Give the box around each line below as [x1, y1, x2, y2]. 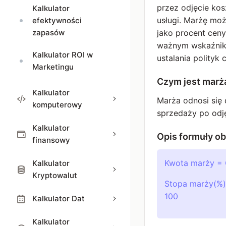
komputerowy [32, 100, 82, 109]
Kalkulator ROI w [32, 50, 93, 60]
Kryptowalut [32, 171, 77, 180]
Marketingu [32, 62, 74, 72]
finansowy [32, 135, 70, 145]
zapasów [32, 28, 65, 37]
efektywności [32, 16, 82, 25]
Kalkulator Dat [32, 194, 85, 203]
